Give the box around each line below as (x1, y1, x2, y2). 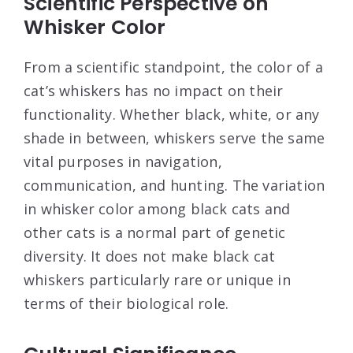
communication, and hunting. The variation (24, 176, 325, 195)
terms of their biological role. (24, 294, 229, 314)
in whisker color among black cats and (24, 199, 291, 219)
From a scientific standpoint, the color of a (24, 58, 323, 77)
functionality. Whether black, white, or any (24, 105, 320, 124)
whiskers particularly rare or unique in (24, 270, 291, 290)
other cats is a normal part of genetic (24, 223, 286, 243)
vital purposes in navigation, (24, 152, 222, 172)
